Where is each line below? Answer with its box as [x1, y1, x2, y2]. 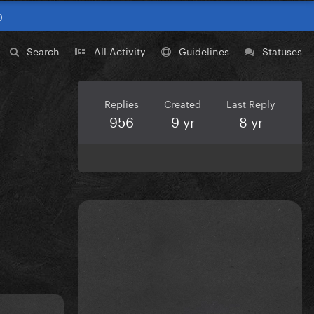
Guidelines [179, 43, 229, 59]
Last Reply [226, 95, 275, 111]
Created [164, 95, 201, 111]
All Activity [94, 43, 146, 59]
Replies [104, 95, 139, 111]
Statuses [262, 43, 302, 59]
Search [27, 43, 60, 59]
